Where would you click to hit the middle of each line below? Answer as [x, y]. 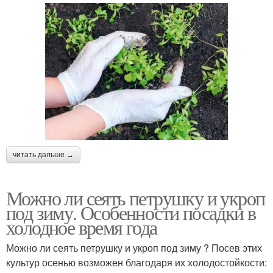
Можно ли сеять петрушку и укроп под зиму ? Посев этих [134, 247]
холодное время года [82, 227]
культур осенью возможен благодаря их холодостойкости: [136, 262]
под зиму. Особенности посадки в [131, 212]
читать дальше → [43, 154]
